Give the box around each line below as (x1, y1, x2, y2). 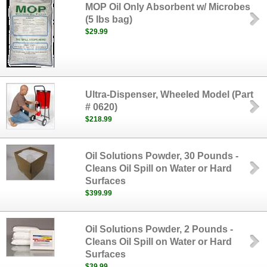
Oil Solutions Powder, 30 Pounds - (85, 151, 239, 161)
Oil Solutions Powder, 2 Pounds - (85, 224, 234, 234)
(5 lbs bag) (85, 14, 133, 24)
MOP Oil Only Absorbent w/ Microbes (85, 2, 251, 12)
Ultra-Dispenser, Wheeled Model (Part (85, 89, 254, 100)
